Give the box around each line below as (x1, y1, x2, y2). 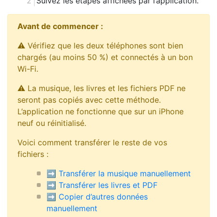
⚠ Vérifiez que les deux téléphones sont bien (17, 40, 183, 50)
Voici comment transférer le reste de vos (17, 137, 167, 147)
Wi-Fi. (17, 63, 38, 74)
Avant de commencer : (17, 21, 103, 31)
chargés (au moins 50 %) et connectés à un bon (17, 52, 193, 62)
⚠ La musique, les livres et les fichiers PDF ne (17, 83, 186, 93)
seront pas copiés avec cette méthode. (17, 94, 161, 105)
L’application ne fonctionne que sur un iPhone (17, 106, 184, 116)
